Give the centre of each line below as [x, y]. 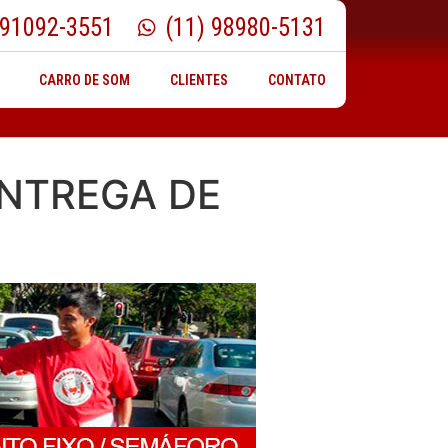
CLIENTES [198, 80]
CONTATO [296, 80]
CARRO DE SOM [84, 80]
